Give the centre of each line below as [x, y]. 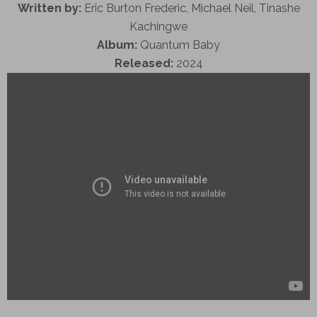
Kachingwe [158, 26]
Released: [144, 63]
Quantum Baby [179, 45]
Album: [117, 45]
